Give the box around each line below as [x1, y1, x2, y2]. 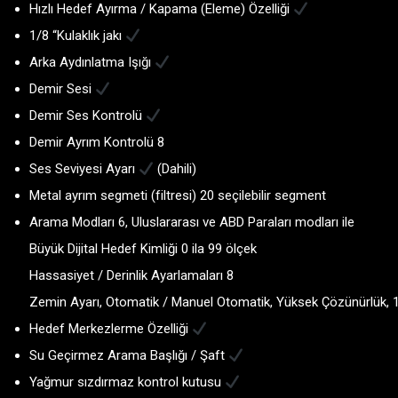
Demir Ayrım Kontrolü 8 [29, 134, 164, 151]
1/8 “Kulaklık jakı [29, 28, 125, 44]
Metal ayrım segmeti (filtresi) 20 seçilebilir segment [29, 187, 326, 204]
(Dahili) [154, 161, 197, 178]
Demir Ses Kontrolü [29, 107, 146, 124]
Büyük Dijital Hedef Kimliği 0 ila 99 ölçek [29, 241, 257, 258]
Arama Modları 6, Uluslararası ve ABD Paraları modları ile [29, 214, 354, 231]
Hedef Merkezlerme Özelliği [29, 321, 192, 338]
